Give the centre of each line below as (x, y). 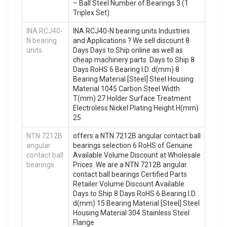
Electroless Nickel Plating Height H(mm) (136, 108)
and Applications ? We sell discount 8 (131, 41)
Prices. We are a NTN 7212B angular (130, 165)
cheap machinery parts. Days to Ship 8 (134, 60)
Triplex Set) (91, 13)
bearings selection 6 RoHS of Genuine (133, 146)
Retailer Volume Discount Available (129, 184)
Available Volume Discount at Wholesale (137, 155)
